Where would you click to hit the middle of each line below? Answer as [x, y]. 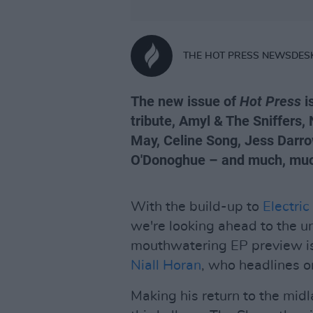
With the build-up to [197, 207]
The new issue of [185, 101]
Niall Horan [166, 265]
